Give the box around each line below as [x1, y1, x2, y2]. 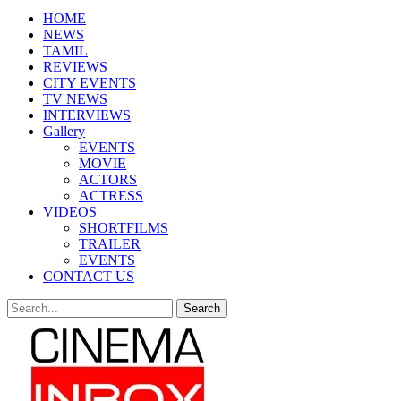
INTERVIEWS [43, 107, 131, 123]
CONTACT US [43, 269, 134, 284]
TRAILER [79, 236, 141, 252]
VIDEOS [43, 204, 97, 219]
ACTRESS [79, 188, 143, 203]
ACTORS [79, 172, 137, 187]
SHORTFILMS [79, 220, 168, 235]
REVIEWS [43, 59, 107, 74]
